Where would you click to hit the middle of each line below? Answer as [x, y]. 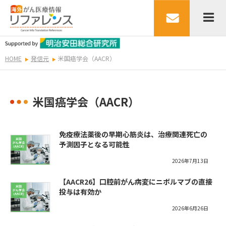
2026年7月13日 [190, 161]
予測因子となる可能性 [94, 145]
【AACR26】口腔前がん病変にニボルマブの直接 [136, 182]
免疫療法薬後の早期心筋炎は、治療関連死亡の [133, 134]
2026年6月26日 [190, 208]
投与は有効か [80, 192]
